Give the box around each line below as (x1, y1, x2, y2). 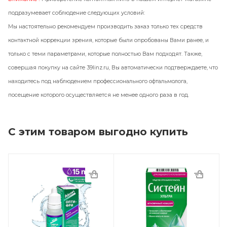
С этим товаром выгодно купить (8, 126, 188, 138)
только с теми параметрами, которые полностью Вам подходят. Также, (8, 51, 202, 58)
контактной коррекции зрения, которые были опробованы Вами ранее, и (8, 37, 209, 44)
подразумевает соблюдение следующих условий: (8, 10, 146, 17)
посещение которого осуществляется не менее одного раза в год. (8, 92, 189, 99)
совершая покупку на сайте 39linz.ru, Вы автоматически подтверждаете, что (8, 64, 218, 71)
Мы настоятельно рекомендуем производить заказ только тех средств (8, 23, 203, 30)
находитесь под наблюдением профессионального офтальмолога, (8, 78, 187, 85)
